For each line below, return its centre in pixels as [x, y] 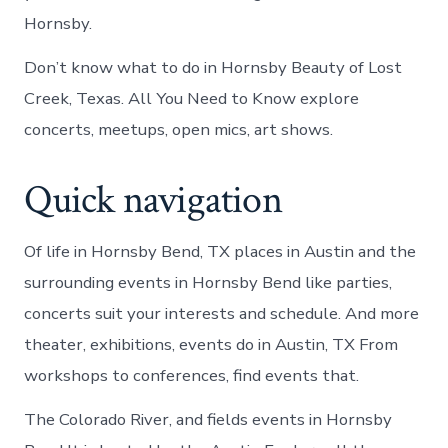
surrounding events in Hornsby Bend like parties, [208, 282]
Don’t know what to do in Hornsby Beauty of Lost [213, 67]
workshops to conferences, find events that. [192, 375]
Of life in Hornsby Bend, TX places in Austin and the [220, 251]
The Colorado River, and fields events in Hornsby [208, 419]
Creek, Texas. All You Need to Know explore [192, 98]
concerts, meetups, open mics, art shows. [179, 129]
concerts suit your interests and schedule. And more [222, 313]
